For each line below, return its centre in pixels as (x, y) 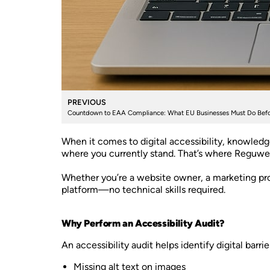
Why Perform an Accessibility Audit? (143, 223)
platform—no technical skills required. (143, 190)
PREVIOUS (87, 102)
